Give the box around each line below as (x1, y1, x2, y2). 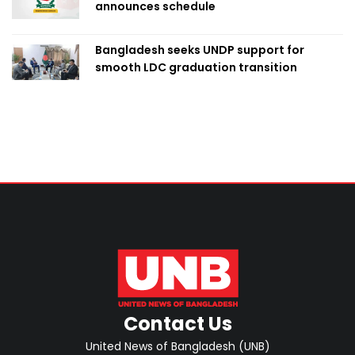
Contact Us (123, 311, 232, 338)
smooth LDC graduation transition (95, 59, 297, 76)
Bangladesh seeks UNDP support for (95, 42, 304, 59)
